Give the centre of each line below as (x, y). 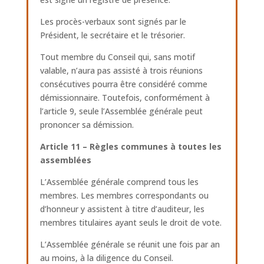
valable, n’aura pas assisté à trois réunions (121, 70)
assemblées (65, 160)
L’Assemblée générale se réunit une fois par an (130, 244)
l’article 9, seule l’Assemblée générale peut (121, 111)
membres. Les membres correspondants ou (124, 195)
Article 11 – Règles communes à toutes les (131, 146)
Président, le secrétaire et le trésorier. (112, 35)
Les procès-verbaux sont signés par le (113, 22)
